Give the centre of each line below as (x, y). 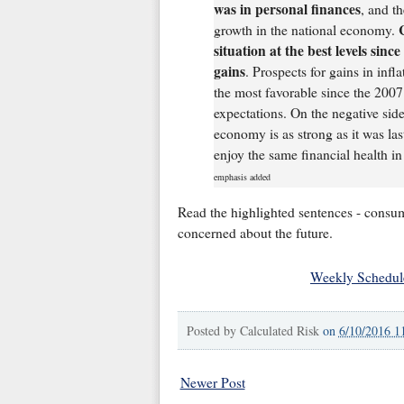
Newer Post (212, 382)
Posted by (213, 330)
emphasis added (242, 176)
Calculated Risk (279, 330)
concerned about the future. (255, 232)
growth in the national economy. (306, 29)
